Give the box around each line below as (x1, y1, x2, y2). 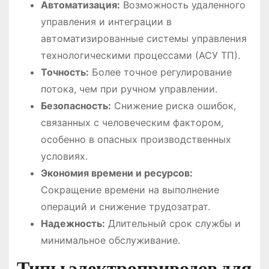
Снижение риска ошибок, (110, 100, 236, 112)
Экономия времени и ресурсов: (40, 167, 193, 180)
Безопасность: (40, 100, 111, 112)
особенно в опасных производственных (40, 133, 231, 146)
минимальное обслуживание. (40, 234, 180, 247)
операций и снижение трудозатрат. (40, 201, 210, 213)
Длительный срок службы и (104, 217, 241, 230)
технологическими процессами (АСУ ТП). (40, 49, 240, 62)
